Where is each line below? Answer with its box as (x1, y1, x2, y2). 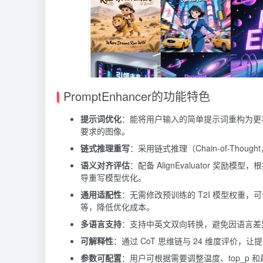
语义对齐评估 (80, 159, 130, 171)
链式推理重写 (80, 141, 130, 154)
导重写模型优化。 (80, 171, 146, 183)
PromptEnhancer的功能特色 (63, 87, 210, 104)
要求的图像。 (80, 124, 130, 137)
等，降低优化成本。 (80, 200, 154, 213)
